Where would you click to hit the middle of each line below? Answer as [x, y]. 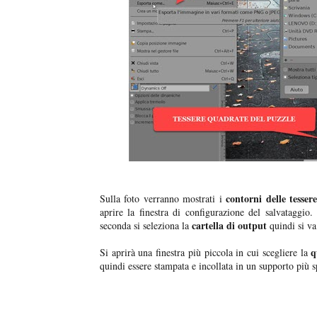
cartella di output [228, 226]
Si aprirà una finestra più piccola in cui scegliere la [206, 253]
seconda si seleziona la [144, 226]
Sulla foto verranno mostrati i [163, 199]
